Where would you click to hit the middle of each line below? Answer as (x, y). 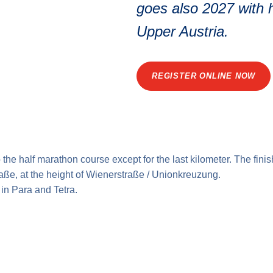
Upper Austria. (183, 31)
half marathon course (64, 159)
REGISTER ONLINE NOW (204, 76)
